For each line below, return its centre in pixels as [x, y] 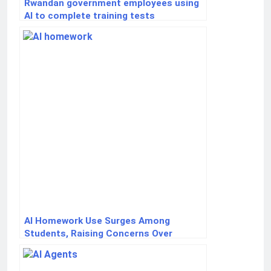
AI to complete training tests [90, 16]
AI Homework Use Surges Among [97, 221]
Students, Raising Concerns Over [98, 234]
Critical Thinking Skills [74, 247]
